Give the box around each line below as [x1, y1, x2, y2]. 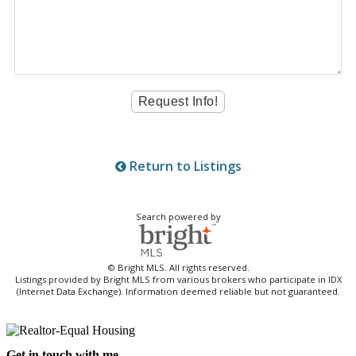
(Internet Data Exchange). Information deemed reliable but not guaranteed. [16, 285, 340, 298]
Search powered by [135, 211, 221, 223]
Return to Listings [126, 157, 242, 176]
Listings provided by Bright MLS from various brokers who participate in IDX [14, 273, 342, 286]
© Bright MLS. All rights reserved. [106, 261, 250, 274]
